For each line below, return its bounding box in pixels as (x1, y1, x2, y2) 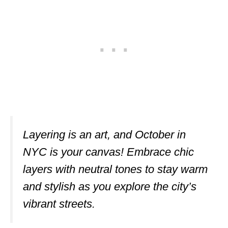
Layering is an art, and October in (23, 128, 186, 141)
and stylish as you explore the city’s (23, 180, 196, 193)
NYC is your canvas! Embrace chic (23, 146, 194, 158)
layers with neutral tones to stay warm (23, 163, 208, 176)
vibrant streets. (23, 197, 95, 210)
